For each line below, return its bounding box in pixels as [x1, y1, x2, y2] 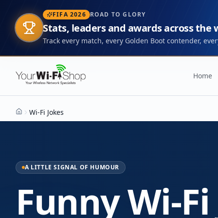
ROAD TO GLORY [90, 10, 146, 18]
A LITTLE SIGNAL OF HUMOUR [25, 163, 119, 171]
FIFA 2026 [53, 10, 86, 18]
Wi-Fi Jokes [29, 108, 64, 117]
